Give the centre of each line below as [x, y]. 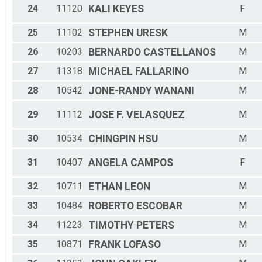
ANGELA [108, 163]
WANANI [174, 91]
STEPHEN [111, 33]
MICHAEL [111, 72]
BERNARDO [115, 52]
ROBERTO [111, 206]
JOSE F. [106, 115]
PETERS [155, 225]
